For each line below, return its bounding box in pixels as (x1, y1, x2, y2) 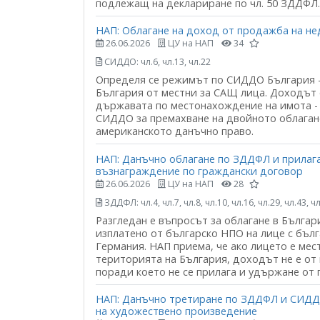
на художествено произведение (96, 304, 257, 318)
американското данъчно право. (96, 124, 254, 139)
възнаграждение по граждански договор (96, 164, 303, 178)
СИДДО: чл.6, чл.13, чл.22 (102, 56, 211, 69)
